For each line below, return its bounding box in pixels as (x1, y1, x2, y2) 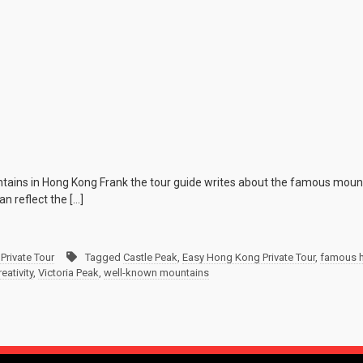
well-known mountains (104, 267, 209, 280)
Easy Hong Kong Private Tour (182, 251, 315, 264)
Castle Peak (123, 251, 177, 264)
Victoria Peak (38, 267, 99, 280)
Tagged (85, 251, 123, 264)
